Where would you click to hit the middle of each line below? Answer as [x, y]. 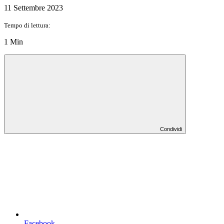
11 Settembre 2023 [33, 7]
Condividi [171, 129]
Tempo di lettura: [27, 25]
